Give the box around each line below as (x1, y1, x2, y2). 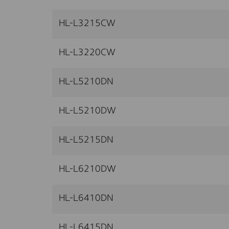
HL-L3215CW (59, 18, 116, 28)
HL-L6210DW (59, 164, 116, 174)
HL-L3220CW (59, 48, 116, 57)
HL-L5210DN (59, 77, 113, 86)
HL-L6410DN (59, 193, 113, 203)
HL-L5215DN (59, 135, 113, 145)
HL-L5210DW (59, 106, 116, 116)
